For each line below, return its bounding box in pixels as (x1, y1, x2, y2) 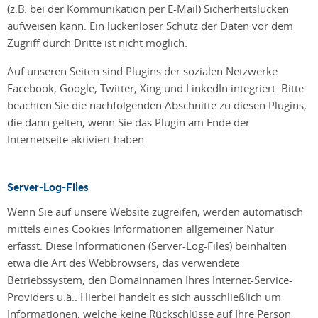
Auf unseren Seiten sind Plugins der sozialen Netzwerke (7, 63, 278, 78)
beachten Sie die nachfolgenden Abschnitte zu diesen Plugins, (7, 97, 307, 112)
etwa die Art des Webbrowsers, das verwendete (7, 255, 239, 270)
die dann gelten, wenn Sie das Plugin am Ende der (7, 114, 250, 129)
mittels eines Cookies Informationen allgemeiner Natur (7, 221, 274, 236)
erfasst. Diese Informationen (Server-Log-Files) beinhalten (7, 238, 287, 253)
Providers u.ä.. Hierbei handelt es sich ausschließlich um (7, 289, 281, 304)
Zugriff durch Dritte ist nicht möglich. (7, 35, 190, 50)
